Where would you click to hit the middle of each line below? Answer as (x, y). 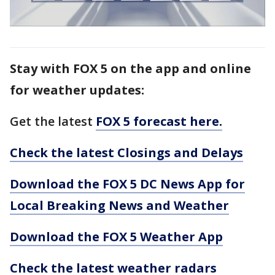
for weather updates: (77, 90)
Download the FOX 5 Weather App (116, 236)
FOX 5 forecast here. (159, 121)
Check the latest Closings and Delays (126, 152)
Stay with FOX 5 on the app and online (130, 68)
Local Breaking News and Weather (119, 205)
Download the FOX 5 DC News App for (127, 184)
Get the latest (53, 121)
